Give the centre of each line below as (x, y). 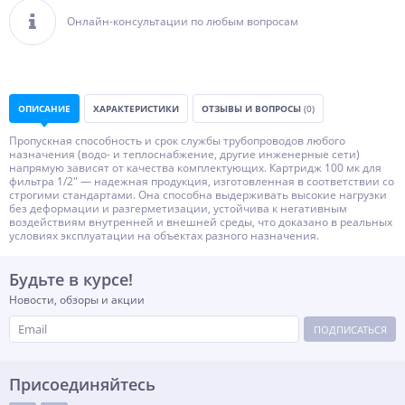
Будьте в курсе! (71, 279)
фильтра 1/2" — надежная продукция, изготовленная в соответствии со (202, 181)
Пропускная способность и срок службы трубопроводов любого (177, 141)
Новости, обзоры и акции (77, 300)
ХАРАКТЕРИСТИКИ (136, 108)
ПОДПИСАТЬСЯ (350, 329)
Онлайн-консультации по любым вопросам (183, 21)
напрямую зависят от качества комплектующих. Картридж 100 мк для (195, 168)
